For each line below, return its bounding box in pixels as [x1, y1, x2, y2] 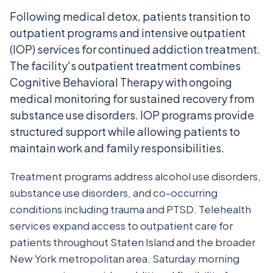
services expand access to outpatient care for [10, 219, 233, 232]
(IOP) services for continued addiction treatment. [10, 42, 260, 56]
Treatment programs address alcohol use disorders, [10, 169, 261, 183]
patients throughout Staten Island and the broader [10, 235, 255, 249]
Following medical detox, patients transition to [10, 9, 250, 23]
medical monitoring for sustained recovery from [10, 91, 254, 105]
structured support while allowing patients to [10, 124, 240, 138]
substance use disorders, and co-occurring [10, 186, 218, 199]
